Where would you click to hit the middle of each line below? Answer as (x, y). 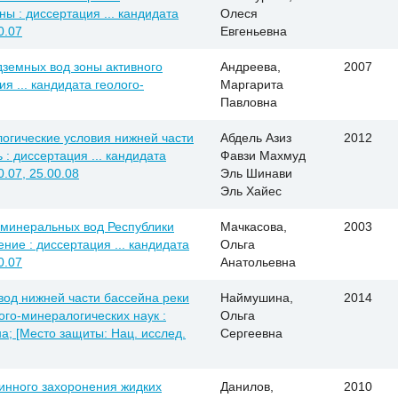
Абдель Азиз (256, 138)
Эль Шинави (256, 174)
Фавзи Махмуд (263, 156)
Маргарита (252, 85)
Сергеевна (251, 334)
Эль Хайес (251, 191)
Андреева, (251, 67)
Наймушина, (257, 298)
